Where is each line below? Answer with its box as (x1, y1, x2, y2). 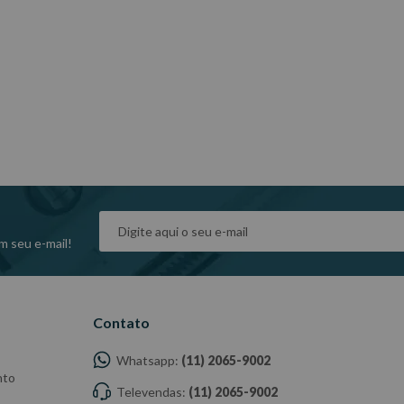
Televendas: (113, 384, 188, 399)
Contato (92, 314, 150, 331)
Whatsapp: (113, 353, 181, 368)
